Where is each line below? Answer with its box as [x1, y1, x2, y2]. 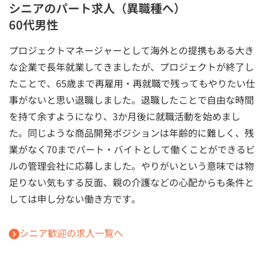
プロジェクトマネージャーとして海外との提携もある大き [9, 42, 254, 57]
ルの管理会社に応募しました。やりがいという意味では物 [9, 158, 254, 173]
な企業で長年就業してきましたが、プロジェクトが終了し [9, 59, 254, 74]
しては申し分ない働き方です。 [9, 191, 141, 206]
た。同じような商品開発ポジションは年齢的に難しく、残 [9, 125, 254, 140]
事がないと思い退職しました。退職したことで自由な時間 [9, 92, 254, 107]
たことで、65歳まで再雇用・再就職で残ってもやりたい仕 [9, 75, 255, 90]
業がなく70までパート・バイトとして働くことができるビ [9, 141, 255, 156]
